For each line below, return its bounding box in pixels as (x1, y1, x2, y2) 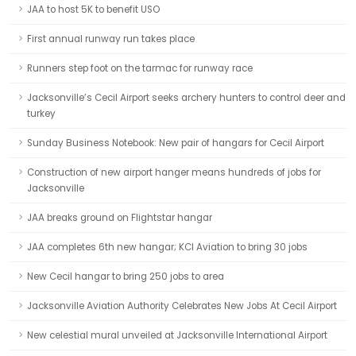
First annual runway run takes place (27, 33, 195, 45)
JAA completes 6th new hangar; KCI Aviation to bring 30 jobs (27, 241, 308, 253)
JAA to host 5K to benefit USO (27, 3, 160, 16)
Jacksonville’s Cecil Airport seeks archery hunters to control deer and (27, 91, 346, 104)
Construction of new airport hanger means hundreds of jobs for (27, 166, 321, 179)
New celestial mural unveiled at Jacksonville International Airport (27, 329, 327, 342)
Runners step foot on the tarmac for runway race (27, 62, 253, 75)
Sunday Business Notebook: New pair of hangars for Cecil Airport (27, 137, 324, 149)
